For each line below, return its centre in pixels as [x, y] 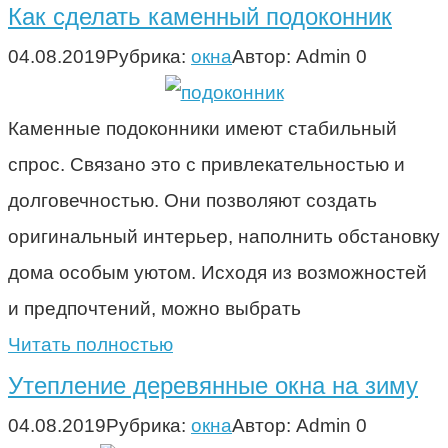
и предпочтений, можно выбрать [154, 308]
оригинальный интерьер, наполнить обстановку [224, 236]
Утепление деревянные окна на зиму [213, 385]
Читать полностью [90, 344]
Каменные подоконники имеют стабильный [202, 128]
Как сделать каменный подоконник [200, 16]
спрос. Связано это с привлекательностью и [206, 164]
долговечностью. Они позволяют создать [192, 200]
